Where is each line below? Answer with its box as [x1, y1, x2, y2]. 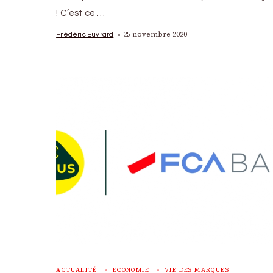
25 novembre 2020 [123, 29, 188, 39]
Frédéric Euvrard [56, 30, 114, 38]
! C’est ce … [56, 9, 105, 18]
